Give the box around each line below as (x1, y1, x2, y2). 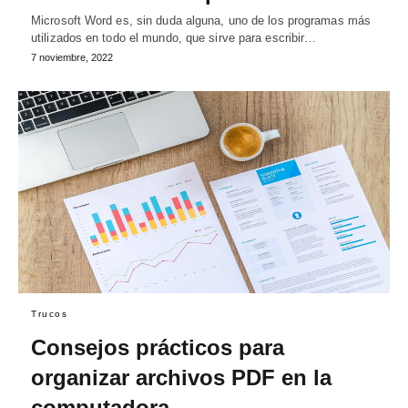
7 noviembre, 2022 (31, 52, 113, 64)
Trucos (31, 309, 67, 320)
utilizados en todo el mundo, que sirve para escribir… (31, 31, 317, 46)
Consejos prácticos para (31, 335, 284, 361)
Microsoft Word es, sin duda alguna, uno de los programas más (31, 14, 372, 28)
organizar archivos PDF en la (31, 365, 331, 391)
